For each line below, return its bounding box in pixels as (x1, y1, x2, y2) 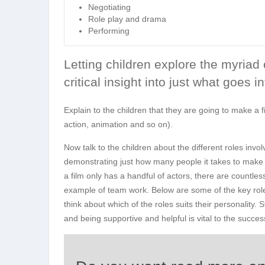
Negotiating (88, 2, 131, 12)
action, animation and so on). (64, 119, 173, 129)
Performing (88, 26, 130, 35)
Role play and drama (88, 14, 166, 24)
